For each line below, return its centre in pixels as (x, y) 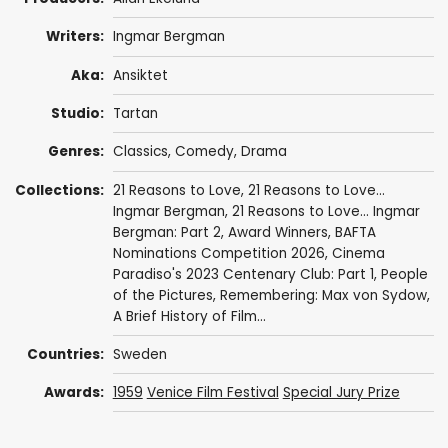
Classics (140, 152)
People (404, 274)
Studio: (78, 114)
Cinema (358, 253)
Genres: (76, 152)
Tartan (135, 114)
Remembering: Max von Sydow (323, 295)
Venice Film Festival (212, 393)
